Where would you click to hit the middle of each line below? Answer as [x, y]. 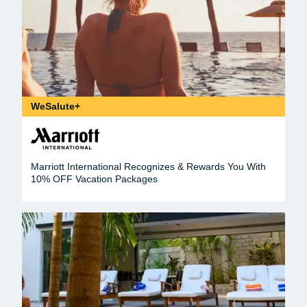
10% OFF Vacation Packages [94, 179]
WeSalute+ [56, 107]
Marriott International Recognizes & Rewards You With [148, 167]
